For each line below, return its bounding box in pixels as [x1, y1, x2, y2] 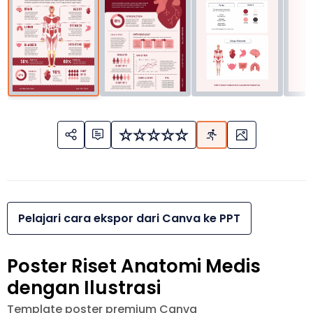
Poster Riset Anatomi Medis [7, 253, 261, 279]
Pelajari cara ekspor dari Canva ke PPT [18, 210, 240, 226]
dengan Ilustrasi [7, 275, 161, 300]
